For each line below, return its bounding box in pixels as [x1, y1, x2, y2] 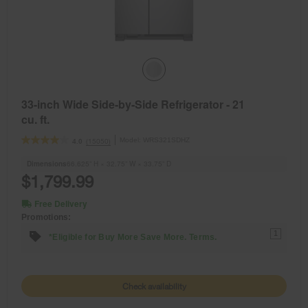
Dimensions [27, 158, 67, 168]
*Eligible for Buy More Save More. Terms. [49, 232, 217, 243]
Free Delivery [34, 197, 87, 210]
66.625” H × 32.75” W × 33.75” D [67, 158, 171, 168]
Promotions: [21, 212, 71, 222]
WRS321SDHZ [143, 135, 190, 144]
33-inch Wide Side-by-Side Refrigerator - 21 [21, 96, 245, 112]
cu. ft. [21, 111, 49, 127]
